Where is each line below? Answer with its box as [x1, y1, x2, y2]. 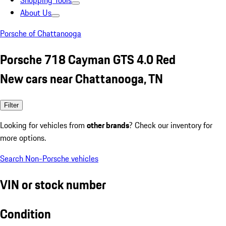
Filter [4, 101, 19, 109]
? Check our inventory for [129, 119, 212, 131]
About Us [20, 7, 51, 19]
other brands [87, 119, 129, 131]
